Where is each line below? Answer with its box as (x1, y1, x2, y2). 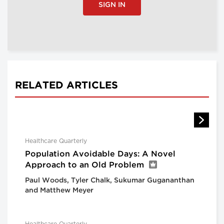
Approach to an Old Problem (25, 161, 144, 169)
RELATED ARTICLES (15, 81, 118, 90)
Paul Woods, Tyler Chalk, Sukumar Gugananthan (25, 177, 194, 184)
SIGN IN (98, 2, 125, 8)
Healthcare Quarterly (25, 138, 87, 144)
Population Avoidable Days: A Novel (25, 150, 175, 158)
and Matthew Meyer (25, 187, 93, 194)
